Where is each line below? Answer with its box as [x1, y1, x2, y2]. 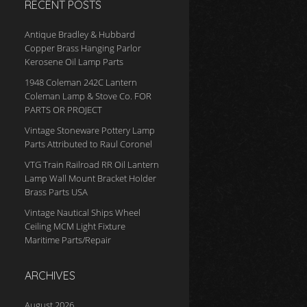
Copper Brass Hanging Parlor [25, 42, 141, 54]
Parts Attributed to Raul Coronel [25, 138, 152, 150]
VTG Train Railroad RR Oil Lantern [25, 158, 159, 171]
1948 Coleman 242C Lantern [25, 76, 137, 88]
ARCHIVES [25, 269, 75, 282]
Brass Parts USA [25, 186, 88, 198]
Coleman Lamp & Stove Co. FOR [25, 90, 151, 102]
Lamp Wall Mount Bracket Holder [25, 172, 156, 184]
